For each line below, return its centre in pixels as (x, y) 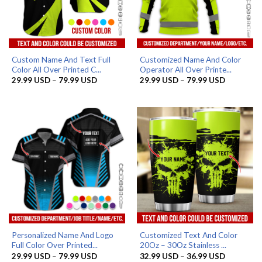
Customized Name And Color (190, 59)
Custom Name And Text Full (61, 59)
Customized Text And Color (188, 235)
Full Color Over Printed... (54, 245)
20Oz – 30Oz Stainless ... (183, 245)
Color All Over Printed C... (56, 69)
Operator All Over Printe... (185, 69)
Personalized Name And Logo (62, 235)
